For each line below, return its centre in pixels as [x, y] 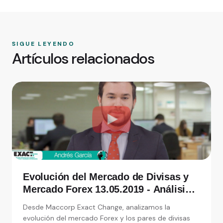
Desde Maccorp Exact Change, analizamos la [97, 207]
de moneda [49, 214]
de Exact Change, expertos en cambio [111, 201]
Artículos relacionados [83, 58]
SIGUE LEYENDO [44, 44]
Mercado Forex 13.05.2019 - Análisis [107, 189]
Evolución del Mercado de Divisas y [106, 176]
